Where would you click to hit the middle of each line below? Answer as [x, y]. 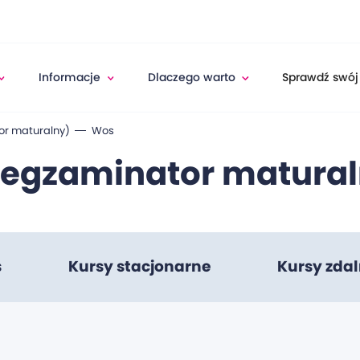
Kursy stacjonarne [139, 267]
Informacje [70, 78]
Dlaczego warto [191, 78]
